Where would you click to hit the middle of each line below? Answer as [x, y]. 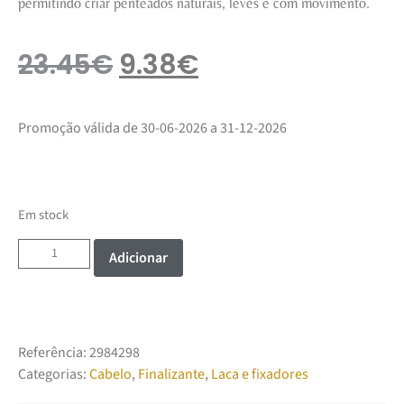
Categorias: [52, 374]
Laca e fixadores [260, 374]
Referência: [54, 352]
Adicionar [138, 257]
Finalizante [171, 374]
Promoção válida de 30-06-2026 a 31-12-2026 [152, 128]
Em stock [43, 216]
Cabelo [110, 374]
